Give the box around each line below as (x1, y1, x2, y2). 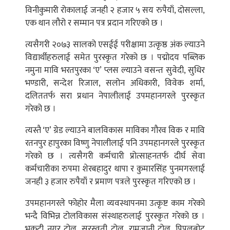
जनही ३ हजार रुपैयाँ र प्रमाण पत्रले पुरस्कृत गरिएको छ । (25, 175, 196, 189)
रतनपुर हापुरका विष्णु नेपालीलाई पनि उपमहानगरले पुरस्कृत (25, 136, 205, 150)
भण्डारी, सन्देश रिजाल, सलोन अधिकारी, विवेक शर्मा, (25, 76, 205, 90)
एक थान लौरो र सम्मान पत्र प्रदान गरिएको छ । (25, 16, 163, 30)
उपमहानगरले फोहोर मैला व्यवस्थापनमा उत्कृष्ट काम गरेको (25, 196, 205, 210)
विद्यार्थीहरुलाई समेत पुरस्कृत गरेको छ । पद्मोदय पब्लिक (25, 50, 205, 65)
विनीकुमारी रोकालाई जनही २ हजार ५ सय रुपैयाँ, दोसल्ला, (25, 3, 205, 17)
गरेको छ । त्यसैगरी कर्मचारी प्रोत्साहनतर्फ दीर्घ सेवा (25, 149, 205, 163)
